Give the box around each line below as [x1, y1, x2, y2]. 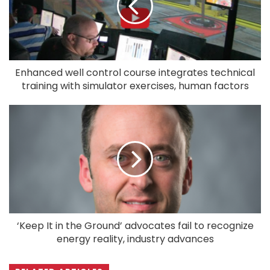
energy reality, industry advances [56, 231, 214, 246]
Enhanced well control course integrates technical [15, 65, 255, 80]
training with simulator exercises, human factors [21, 78, 249, 93]
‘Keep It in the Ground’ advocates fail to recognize [16, 218, 254, 233]
